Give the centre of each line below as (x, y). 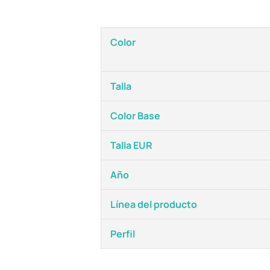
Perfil (123, 234)
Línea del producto (154, 204)
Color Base (135, 116)
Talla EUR (131, 145)
